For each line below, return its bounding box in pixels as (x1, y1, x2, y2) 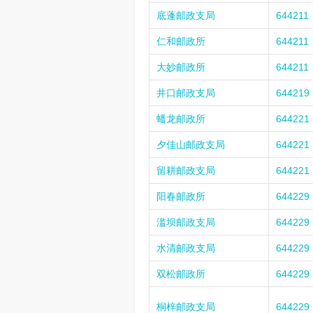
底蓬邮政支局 (156, 10, 215, 21)
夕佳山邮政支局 (156, 139, 225, 150)
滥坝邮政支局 (156, 217, 215, 228)
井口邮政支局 (156, 87, 215, 99)
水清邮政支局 (156, 242, 215, 254)
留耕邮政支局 (156, 165, 215, 176)
